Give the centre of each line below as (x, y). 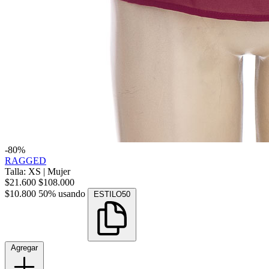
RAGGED (26, 161)
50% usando (62, 194)
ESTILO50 (112, 195)
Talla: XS (24, 172)
